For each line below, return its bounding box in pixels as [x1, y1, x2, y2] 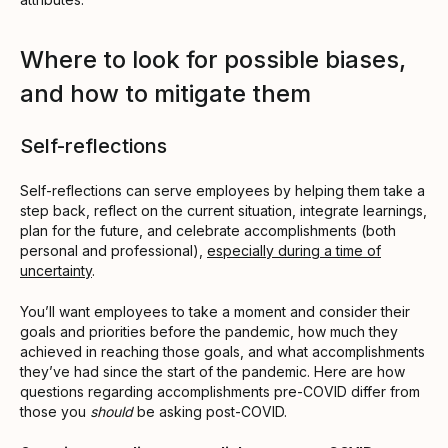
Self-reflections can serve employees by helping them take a [20, 181, 425, 199]
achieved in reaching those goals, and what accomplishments [20, 342, 425, 360]
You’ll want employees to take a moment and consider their [20, 302, 410, 320]
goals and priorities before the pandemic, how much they [20, 322, 398, 340]
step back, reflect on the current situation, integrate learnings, [20, 201, 427, 219]
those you [20, 402, 90, 420]
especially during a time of [207, 241, 381, 259]
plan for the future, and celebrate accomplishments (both [20, 221, 396, 239]
